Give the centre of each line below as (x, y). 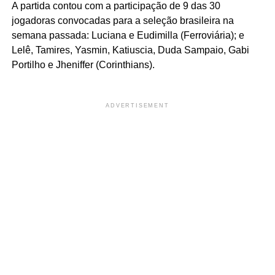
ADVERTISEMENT (137, 105)
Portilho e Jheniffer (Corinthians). (83, 64)
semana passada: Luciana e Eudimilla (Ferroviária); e (128, 35)
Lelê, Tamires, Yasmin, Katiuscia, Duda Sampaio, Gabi (130, 50)
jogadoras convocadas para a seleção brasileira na (122, 20)
